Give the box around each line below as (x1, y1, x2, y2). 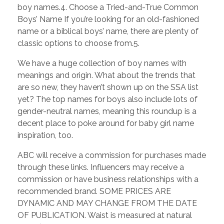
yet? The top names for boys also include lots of (17, 94, 197, 104)
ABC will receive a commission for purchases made (17, 150, 206, 160)
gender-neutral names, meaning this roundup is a (17, 106, 196, 116)
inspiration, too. (17, 130, 73, 140)
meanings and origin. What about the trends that (17, 70, 195, 80)
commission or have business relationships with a (17, 174, 198, 184)
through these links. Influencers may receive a (17, 162, 184, 172)
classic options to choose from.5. (17, 38, 139, 48)
